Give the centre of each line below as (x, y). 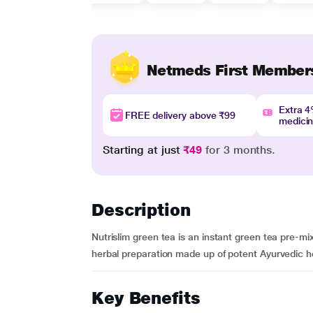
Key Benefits (146, 298)
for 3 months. (239, 150)
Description (141, 210)
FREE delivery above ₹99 (180, 115)
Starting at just (143, 150)
